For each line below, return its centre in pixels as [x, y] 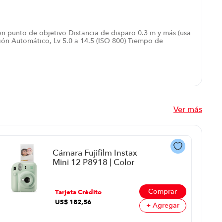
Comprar [163, 191]
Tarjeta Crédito [79, 192]
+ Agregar [163, 205]
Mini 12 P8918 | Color [94, 162]
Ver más [188, 109]
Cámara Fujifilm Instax [95, 152]
